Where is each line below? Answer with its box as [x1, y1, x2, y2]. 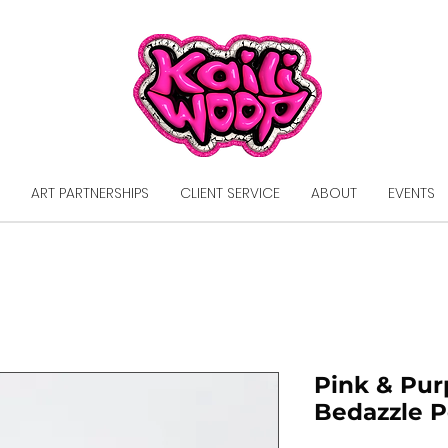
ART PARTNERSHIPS [31, 183, 149, 203]
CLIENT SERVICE [180, 183, 280, 203]
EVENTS [388, 183, 435, 203]
